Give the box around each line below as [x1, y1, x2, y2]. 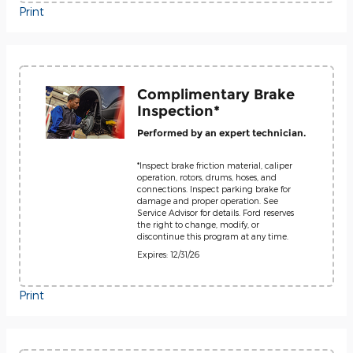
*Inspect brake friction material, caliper [137, 159, 292, 170]
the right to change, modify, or [137, 218, 259, 229]
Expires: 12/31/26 [137, 248, 199, 259]
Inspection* [137, 102, 220, 119]
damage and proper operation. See [137, 195, 278, 206]
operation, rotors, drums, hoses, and [137, 171, 277, 182]
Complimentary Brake [137, 85, 295, 102]
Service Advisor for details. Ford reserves [137, 206, 294, 217]
